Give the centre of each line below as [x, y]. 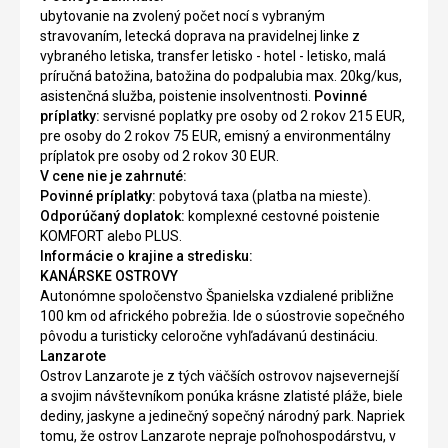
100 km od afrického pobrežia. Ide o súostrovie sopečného [222, 316]
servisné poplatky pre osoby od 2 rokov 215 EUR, [252, 116]
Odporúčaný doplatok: [112, 216]
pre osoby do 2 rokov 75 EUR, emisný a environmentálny [215, 136]
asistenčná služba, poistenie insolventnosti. [177, 96]
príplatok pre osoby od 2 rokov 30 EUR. [159, 156]
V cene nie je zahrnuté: [113, 176]
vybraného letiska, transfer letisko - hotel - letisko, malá [213, 56]
